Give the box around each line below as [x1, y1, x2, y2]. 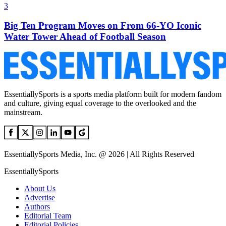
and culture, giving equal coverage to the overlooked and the [4, 99, 196, 108]
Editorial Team [24, 211, 71, 220]
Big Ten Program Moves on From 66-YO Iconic [4, 20, 201, 31]
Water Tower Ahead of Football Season [4, 31, 166, 42]
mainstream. [4, 108, 42, 117]
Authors [24, 202, 50, 211]
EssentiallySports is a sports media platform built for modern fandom [4, 90, 221, 99]
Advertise [24, 193, 55, 202]
